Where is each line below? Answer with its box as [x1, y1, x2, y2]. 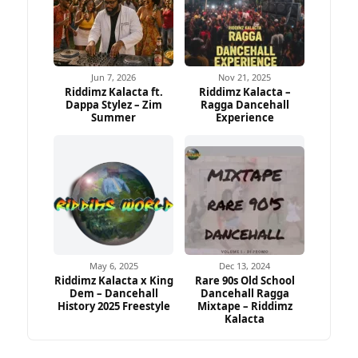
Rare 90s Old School [194, 272, 295, 288]
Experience [215, 109, 274, 125]
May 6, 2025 [89, 259, 138, 272]
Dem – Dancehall [69, 285, 158, 300]
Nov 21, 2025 [218, 70, 271, 83]
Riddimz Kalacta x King [54, 272, 173, 288]
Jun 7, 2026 [91, 70, 136, 83]
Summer [91, 109, 136, 125]
